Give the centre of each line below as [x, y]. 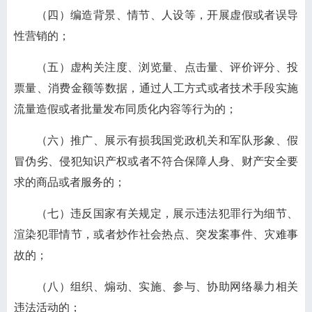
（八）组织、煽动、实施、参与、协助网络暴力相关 [167, 287]
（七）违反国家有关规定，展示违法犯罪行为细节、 [167, 213]
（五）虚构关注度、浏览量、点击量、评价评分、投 [167, 67]
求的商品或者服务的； [70, 182]
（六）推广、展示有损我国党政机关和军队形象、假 [167, 140]
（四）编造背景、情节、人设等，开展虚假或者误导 [167, 15]
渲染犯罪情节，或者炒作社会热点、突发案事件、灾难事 [156, 234]
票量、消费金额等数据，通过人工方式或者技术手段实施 [156, 88]
